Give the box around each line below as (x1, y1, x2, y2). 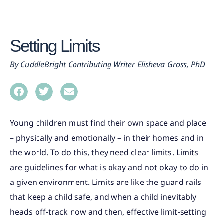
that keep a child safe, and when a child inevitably (10, 191, 197, 202)
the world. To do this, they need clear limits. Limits (10, 147, 199, 158)
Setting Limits (10, 36, 100, 55)
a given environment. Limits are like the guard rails (10, 176, 202, 187)
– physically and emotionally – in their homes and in (10, 132, 204, 143)
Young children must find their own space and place (10, 117, 207, 128)
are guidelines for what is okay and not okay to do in (10, 161, 209, 173)
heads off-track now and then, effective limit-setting (10, 206, 207, 217)
